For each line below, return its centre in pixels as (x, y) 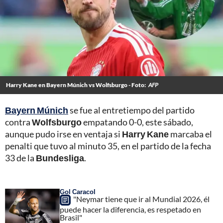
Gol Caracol (78, 191)
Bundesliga (60, 158)
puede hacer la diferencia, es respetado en (130, 209)
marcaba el (190, 134)
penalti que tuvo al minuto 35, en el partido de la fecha (108, 146)
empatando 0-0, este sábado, (137, 122)
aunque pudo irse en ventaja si (63, 134)
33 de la (20, 158)
